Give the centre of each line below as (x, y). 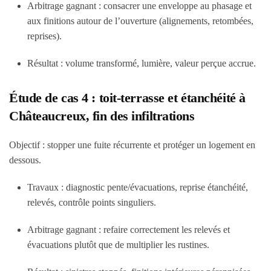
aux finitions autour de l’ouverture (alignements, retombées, (140, 21)
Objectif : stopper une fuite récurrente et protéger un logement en (132, 145)
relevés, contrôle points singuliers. (92, 202)
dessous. (25, 160)
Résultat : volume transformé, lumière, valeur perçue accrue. (142, 63)
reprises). (44, 36)
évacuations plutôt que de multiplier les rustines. (118, 245)
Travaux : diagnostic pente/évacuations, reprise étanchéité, (138, 187)
